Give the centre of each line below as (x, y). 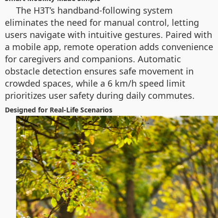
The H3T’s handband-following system (94, 10)
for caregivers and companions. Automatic (93, 59)
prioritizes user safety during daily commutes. (100, 95)
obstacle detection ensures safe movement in (99, 71)
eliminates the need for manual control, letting (102, 22)
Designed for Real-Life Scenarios (59, 110)
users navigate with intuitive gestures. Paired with (109, 35)
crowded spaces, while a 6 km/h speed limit (95, 83)
